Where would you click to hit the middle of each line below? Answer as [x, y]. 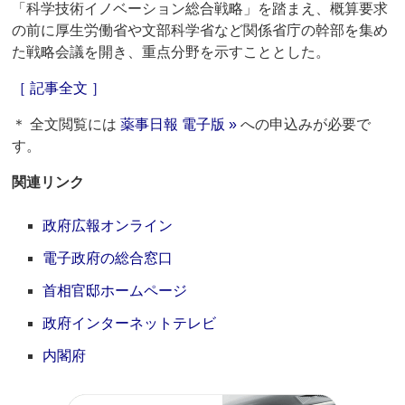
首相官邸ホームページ [115, 291]
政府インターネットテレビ [130, 324]
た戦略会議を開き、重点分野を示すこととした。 [171, 52]
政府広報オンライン [108, 226]
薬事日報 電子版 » [179, 125]
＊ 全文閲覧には [66, 125]
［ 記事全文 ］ [59, 89]
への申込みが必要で [304, 125]
